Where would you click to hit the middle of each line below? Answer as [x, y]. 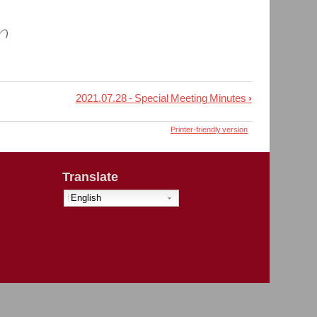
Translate [91, 177]
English [86, 198]
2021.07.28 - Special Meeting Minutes [162, 98]
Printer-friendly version [209, 130]
